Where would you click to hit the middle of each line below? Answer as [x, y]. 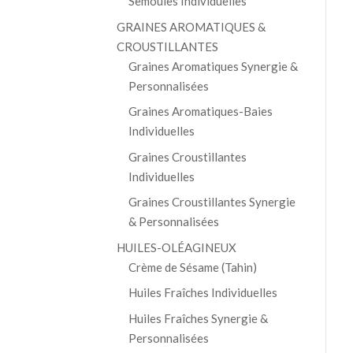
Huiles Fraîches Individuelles [203, 293]
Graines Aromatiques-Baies [200, 111]
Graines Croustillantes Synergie [212, 202]
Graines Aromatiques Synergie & [213, 66]
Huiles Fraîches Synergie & [198, 318]
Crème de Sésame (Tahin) [192, 267]
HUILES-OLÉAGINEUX [176, 247]
